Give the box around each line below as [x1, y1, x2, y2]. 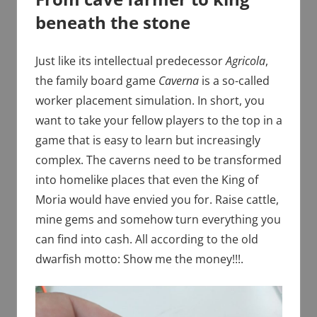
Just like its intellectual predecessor [35, 53, 226, 69]
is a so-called [201, 73, 270, 89]
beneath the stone [35, 11, 190, 35]
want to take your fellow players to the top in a [35, 113, 282, 129]
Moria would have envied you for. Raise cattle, [35, 192, 279, 208]
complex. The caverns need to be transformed [35, 152, 282, 168]
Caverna [158, 73, 202, 89]
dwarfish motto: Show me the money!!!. [35, 251, 243, 267]
